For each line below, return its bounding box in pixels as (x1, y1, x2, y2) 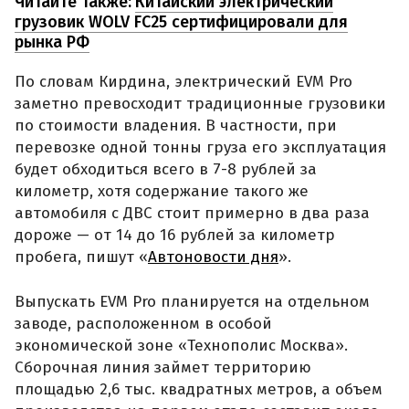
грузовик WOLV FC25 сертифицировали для (15, 11, 348, 32)
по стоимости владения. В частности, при (15, 115, 337, 135)
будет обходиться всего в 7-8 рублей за (15, 159, 317, 179)
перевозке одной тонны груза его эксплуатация (15, 137, 386, 157)
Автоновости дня (148, 246, 278, 267)
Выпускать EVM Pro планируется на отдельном (15, 292, 370, 312)
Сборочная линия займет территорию (15, 358, 311, 378)
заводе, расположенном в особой (15, 314, 272, 334)
